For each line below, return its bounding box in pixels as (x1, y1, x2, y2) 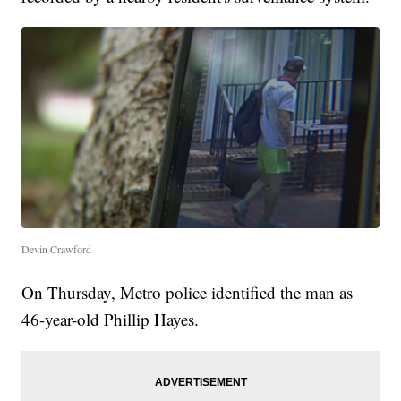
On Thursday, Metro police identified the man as (21, 280, 354, 303)
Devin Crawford (21, 241, 92, 256)
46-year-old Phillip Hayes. (21, 307, 200, 330)
